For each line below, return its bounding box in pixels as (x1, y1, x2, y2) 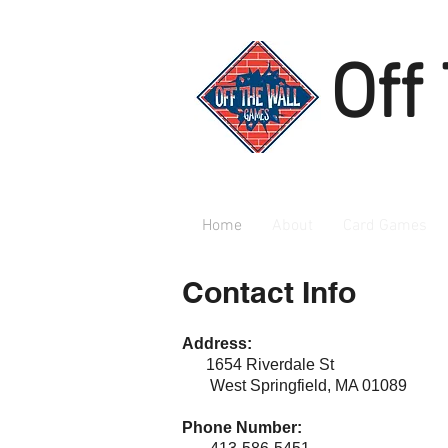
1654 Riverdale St (182, 356, 334, 373)
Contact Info (182, 274, 356, 310)
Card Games (343, 216, 427, 236)
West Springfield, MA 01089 (182, 377, 407, 394)
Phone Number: (182, 419, 302, 436)
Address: (182, 335, 256, 352)
